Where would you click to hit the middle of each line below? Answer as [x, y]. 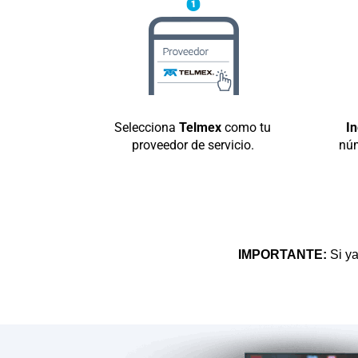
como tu [246, 127]
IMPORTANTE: [282, 254]
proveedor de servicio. [193, 145]
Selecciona [147, 127]
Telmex [200, 127]
